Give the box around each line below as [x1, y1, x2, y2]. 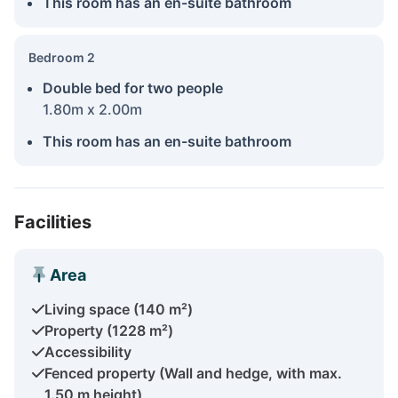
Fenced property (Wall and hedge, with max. [44, 363, 342, 382]
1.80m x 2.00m [43, 99, 142, 118]
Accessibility [44, 342, 131, 361]
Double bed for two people [43, 78, 223, 97]
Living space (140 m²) [44, 299, 193, 318]
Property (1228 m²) [44, 321, 173, 339]
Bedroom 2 [28, 49, 95, 65]
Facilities [14, 211, 92, 233]
